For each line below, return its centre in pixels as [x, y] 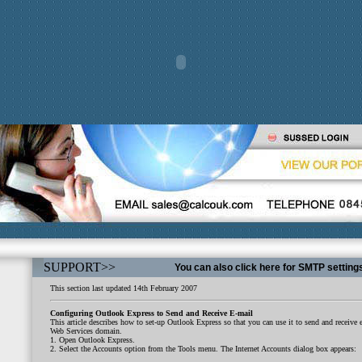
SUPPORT [72, 267]
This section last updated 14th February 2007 [124, 288]
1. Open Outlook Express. [93, 340]
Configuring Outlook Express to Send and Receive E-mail [152, 313]
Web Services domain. [86, 331]
